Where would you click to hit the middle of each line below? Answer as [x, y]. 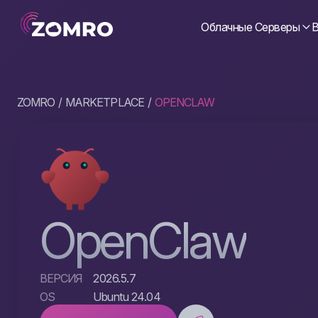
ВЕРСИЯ [61, 278]
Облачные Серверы [251, 27]
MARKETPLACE [105, 102]
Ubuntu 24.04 [127, 297]
